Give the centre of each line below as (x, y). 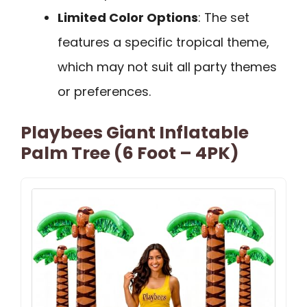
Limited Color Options (128, 17)
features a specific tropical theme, (163, 42)
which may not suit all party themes (167, 66)
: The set (224, 17)
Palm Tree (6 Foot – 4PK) (130, 153)
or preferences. (104, 91)
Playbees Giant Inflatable (135, 132)
